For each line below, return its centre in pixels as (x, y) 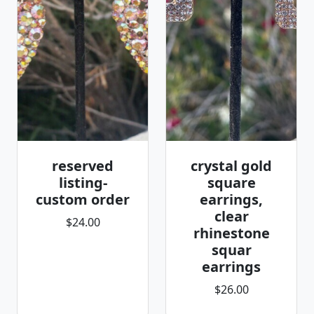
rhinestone (231, 233)
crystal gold (231, 166)
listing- (83, 183)
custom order (83, 199)
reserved (83, 166)
